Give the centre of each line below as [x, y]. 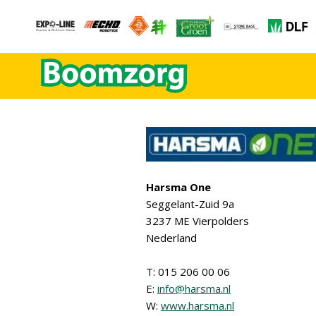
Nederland [171, 238]
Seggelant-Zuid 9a [190, 204]
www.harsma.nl [197, 305]
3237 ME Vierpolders [197, 221]
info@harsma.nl [194, 288]
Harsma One [178, 187]
